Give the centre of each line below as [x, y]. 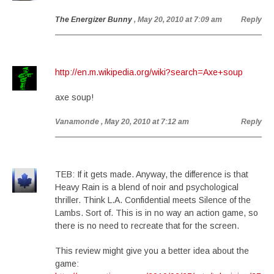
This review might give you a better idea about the [152, 251]
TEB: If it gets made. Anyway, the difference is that [152, 174]
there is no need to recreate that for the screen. [147, 226]
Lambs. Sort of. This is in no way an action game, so [157, 213]
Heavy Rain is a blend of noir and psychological [147, 187]
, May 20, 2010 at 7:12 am [145, 122]
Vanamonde [77, 122]
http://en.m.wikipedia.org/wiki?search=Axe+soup [149, 72]
